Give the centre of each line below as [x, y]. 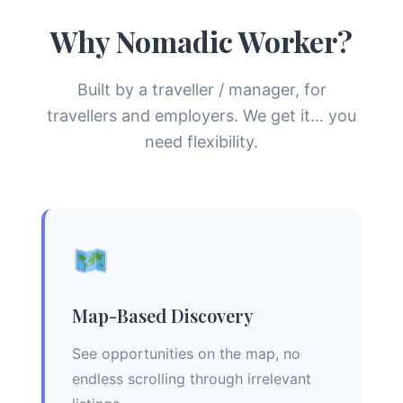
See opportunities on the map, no [186, 353]
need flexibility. [201, 141]
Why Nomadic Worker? [201, 40]
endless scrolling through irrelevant [192, 378]
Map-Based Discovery [163, 315]
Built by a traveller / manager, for [201, 89]
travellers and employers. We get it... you [201, 115]
